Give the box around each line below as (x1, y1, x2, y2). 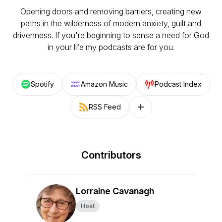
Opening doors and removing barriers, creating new (20, 6, 202, 16)
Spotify (30, 80, 54, 88)
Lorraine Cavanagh (76, 186, 154, 196)
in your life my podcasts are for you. (48, 42, 174, 52)
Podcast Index (154, 80, 202, 88)
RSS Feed (88, 103, 121, 111)
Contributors (81, 149, 141, 161)
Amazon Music (80, 80, 128, 88)
